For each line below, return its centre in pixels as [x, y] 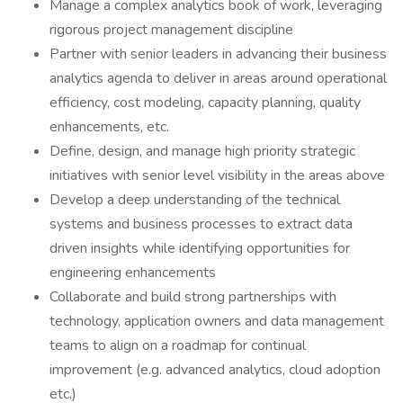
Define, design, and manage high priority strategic [202, 151]
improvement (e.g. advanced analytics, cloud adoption [215, 370]
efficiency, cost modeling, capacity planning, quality [205, 103]
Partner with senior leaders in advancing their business [218, 54]
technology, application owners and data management [217, 321]
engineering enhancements [133, 273]
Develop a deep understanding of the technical [195, 200]
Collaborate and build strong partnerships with [193, 297]
